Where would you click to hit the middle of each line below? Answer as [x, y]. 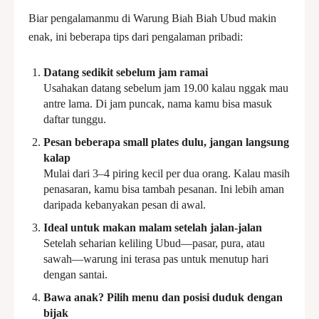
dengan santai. [75, 274]
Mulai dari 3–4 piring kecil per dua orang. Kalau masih [167, 173]
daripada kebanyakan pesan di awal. [125, 205]
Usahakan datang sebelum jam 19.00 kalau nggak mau [166, 88]
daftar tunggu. [75, 119]
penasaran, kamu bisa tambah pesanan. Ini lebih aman [164, 189]
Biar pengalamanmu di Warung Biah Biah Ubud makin [152, 18]
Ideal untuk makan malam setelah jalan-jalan [153, 228]
